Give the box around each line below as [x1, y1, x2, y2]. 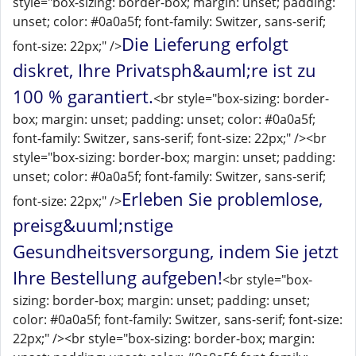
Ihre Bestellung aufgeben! [13, 265, 222, 289]
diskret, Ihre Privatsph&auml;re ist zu [13, 58, 316, 82]
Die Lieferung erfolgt [122, 32, 288, 56]
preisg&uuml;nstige [13, 213, 173, 237]
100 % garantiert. [13, 84, 153, 108]
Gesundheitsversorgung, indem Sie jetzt [13, 239, 339, 263]
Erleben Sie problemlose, [122, 187, 323, 211]
